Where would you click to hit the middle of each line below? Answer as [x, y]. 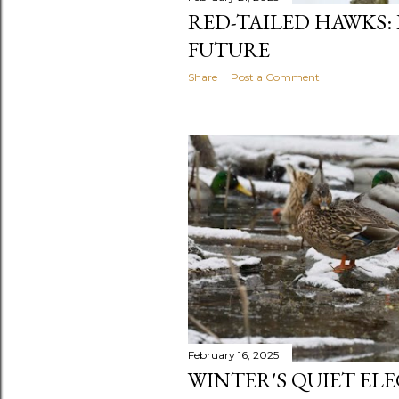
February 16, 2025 [233, 355]
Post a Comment [275, 77]
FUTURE [229, 49]
